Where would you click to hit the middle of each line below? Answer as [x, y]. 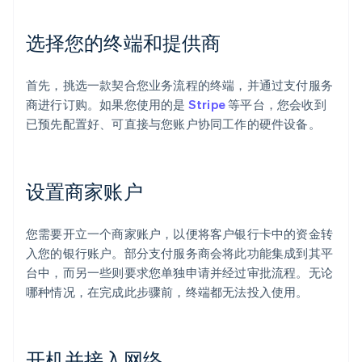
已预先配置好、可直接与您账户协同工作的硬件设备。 [173, 124]
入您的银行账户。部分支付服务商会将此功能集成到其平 [180, 253]
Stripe [207, 105]
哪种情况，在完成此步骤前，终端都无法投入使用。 [167, 292]
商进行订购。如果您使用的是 [107, 105]
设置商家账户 [84, 192]
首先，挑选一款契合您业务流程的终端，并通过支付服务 [180, 85]
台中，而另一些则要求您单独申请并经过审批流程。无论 [180, 273]
